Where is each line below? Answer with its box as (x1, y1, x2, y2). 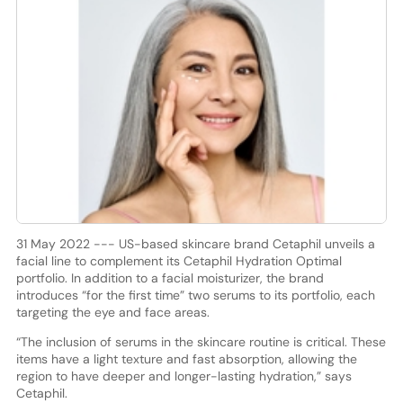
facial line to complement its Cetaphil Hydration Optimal (15, 252, 342, 269)
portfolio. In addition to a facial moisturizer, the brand (15, 269, 324, 286)
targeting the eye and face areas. (15, 303, 210, 320)
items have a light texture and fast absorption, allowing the (15, 350, 357, 367)
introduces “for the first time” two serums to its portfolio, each (15, 286, 375, 303)
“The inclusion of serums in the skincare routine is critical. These (15, 333, 386, 350)
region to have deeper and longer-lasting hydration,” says (15, 367, 352, 384)
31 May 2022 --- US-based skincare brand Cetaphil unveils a (15, 235, 375, 252)
